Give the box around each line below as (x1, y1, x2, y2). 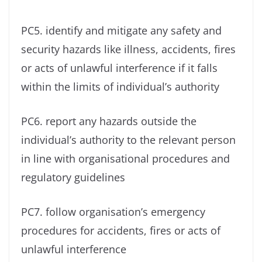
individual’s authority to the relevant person (21, 132, 236, 147)
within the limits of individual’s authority (21, 79, 219, 94)
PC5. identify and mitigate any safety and (21, 23, 222, 37)
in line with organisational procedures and (21, 151, 230, 166)
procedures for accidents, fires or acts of (21, 223, 220, 237)
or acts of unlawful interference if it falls (21, 60, 218, 75)
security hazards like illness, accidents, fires (21, 42, 236, 56)
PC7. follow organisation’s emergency (21, 204, 205, 219)
